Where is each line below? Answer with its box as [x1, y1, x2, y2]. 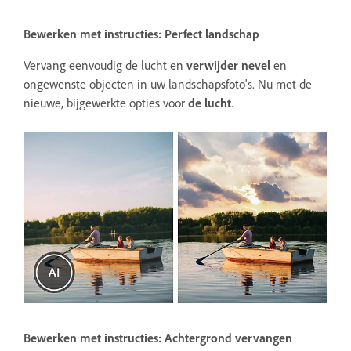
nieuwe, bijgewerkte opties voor [24, 94, 188, 110]
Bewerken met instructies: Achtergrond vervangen [24, 329, 292, 346]
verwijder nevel [186, 56, 270, 73]
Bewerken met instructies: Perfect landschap [24, 25, 259, 42]
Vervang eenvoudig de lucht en [24, 56, 186, 73]
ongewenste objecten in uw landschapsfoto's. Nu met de [24, 75, 312, 92]
